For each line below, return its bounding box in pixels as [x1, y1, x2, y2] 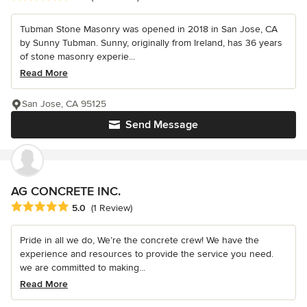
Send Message [125, 117, 198, 132]
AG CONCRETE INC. [11, 183, 121, 199]
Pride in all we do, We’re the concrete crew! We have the [20, 234, 259, 246]
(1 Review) [91, 202, 132, 214]
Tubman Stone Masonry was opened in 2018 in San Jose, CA [20, 23, 278, 35]
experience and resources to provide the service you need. [20, 247, 273, 260]
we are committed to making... [20, 261, 145, 273]
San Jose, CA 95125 [22, 97, 106, 110]
